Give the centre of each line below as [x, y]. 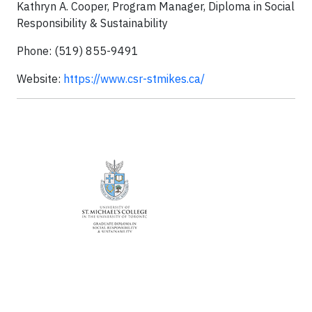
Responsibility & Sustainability [92, 23]
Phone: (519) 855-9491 [78, 51]
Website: [40, 79]
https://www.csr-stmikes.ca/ [134, 79]
